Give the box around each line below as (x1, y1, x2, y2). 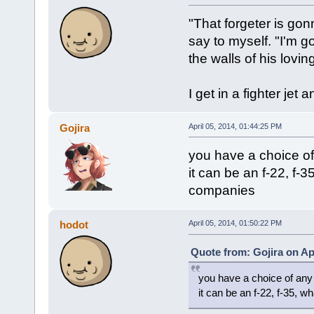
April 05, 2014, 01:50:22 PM (188, 219, 282, 228)
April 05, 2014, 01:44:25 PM (188, 121, 282, 130)
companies (188, 182, 255, 198)
